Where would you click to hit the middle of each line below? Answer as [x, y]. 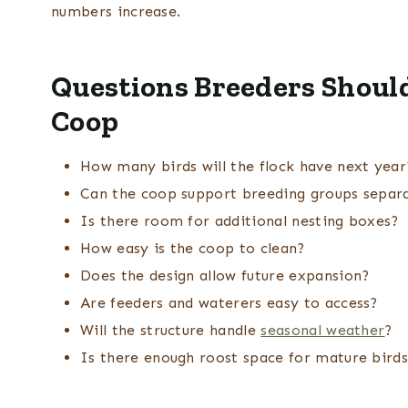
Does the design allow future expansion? [225, 276]
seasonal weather [323, 331]
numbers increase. [116, 12]
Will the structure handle [171, 331]
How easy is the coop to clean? [193, 249]
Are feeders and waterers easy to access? [229, 303]
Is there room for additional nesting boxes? [240, 221]
